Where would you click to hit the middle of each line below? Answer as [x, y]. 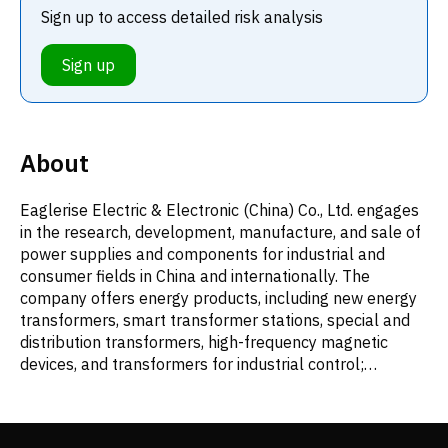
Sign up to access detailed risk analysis [182, 16]
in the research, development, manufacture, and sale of [220, 231]
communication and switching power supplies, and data [219, 429]
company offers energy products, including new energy [218, 297]
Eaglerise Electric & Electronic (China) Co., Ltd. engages [219, 209]
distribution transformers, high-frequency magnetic [204, 341]
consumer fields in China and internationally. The [195, 275]
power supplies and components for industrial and [202, 253]
